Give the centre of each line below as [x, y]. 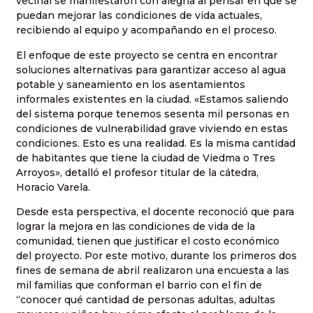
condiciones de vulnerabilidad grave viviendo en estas [152, 128]
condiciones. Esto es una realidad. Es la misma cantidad [156, 143]
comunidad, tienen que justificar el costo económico [148, 241]
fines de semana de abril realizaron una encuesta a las [153, 270]
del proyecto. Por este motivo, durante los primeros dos [156, 255]
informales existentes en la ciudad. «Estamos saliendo [152, 99]
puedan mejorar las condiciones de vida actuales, [139, 16]
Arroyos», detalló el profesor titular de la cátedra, [137, 172]
